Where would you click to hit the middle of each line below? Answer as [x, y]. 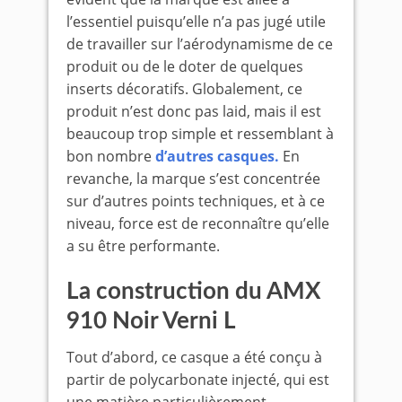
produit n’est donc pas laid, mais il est [194, 112]
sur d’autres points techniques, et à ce [196, 201]
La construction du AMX [193, 292]
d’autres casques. [219, 157]
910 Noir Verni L [151, 322]
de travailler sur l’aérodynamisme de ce [200, 44]
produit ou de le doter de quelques [185, 67]
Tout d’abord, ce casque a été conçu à [194, 358]
